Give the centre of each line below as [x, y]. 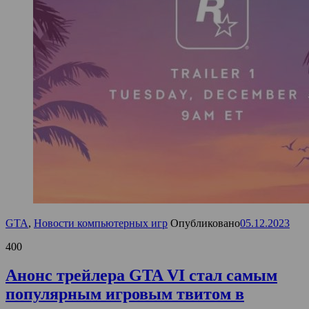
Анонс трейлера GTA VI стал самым [141, 276]
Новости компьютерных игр [101, 223]
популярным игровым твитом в [125, 294]
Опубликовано [205, 223]
